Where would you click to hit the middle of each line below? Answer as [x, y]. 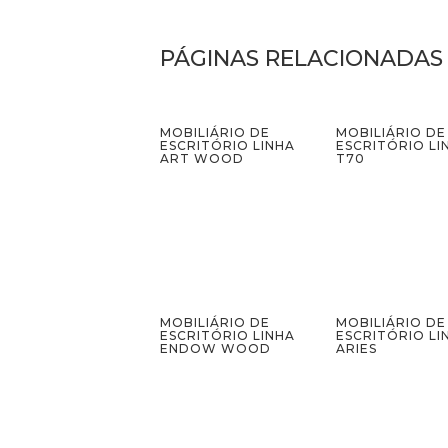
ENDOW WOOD [216, 348]
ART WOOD [202, 158]
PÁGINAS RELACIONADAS [302, 58]
